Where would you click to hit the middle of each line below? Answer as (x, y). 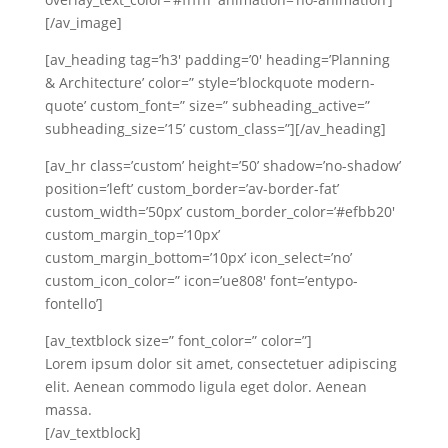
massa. (68, 409)
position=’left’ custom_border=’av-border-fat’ (191, 188)
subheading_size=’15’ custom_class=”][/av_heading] (215, 128)
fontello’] (73, 303)
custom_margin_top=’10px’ (132, 234)
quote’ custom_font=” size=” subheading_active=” (207, 105)
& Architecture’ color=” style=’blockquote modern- (209, 82)
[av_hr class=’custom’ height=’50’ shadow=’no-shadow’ (222, 165)
